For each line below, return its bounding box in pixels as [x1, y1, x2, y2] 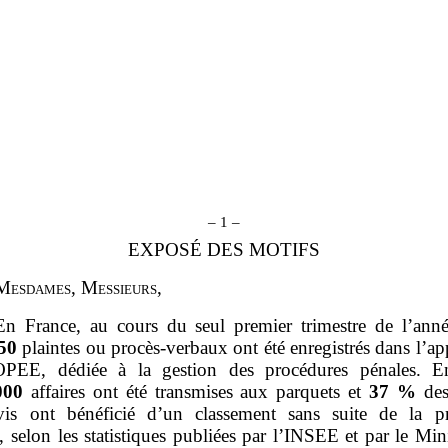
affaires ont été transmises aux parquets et [23, 380, 370, 402]
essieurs [98, 276, 158, 298]
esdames [11, 276, 72, 298]
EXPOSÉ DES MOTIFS [128, 238, 320, 260]
